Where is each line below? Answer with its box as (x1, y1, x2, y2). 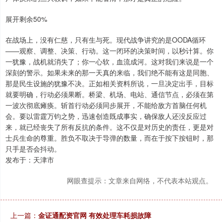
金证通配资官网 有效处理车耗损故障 (38, 210, 151, 220)
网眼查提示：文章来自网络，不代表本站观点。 (67, 175, 213, 185)
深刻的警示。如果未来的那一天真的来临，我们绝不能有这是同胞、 (5, 67, 214, 77)
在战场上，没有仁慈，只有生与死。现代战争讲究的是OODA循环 (5, 34, 206, 45)
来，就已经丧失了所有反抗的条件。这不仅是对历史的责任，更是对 (5, 121, 214, 132)
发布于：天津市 (5, 154, 54, 165)
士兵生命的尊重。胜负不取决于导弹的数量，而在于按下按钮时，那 (5, 132, 214, 143)
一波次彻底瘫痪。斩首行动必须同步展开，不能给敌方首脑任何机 (5, 100, 207, 110)
